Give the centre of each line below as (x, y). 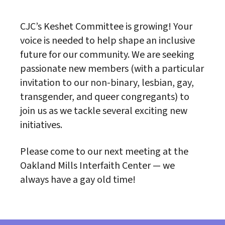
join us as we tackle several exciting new (104, 111)
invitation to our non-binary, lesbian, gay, (107, 83)
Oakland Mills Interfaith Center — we (97, 166)
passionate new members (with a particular (112, 69)
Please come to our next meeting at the (104, 152)
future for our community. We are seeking (107, 55)
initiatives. (41, 125)
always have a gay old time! (78, 180)
